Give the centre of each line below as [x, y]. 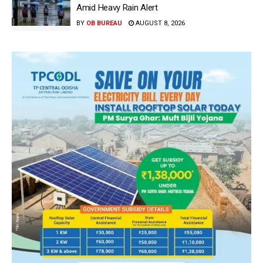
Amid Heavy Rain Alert [117, 7]
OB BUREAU [104, 23]
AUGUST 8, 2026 [159, 23]
